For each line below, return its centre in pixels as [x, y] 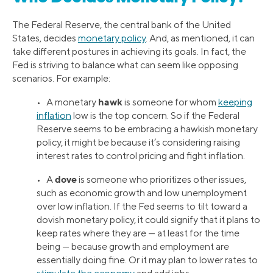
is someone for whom [170, 102]
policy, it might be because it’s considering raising [138, 142]
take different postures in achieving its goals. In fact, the [129, 51]
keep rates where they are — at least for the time [138, 233]
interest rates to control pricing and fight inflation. [141, 155]
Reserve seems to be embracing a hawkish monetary [147, 129]
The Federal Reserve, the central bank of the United [122, 24]
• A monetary [67, 102]
